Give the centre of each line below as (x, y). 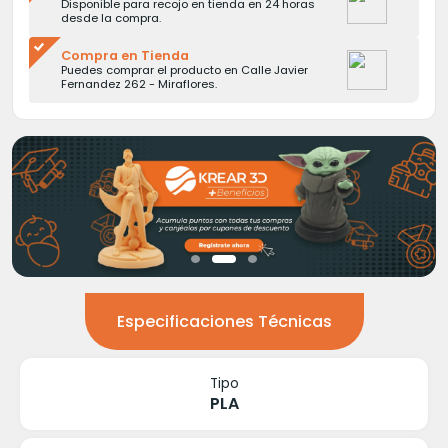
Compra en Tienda (125, 55)
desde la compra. (111, 18)
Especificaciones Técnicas (224, 322)
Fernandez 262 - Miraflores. (139, 84)
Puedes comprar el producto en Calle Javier (184, 70)
